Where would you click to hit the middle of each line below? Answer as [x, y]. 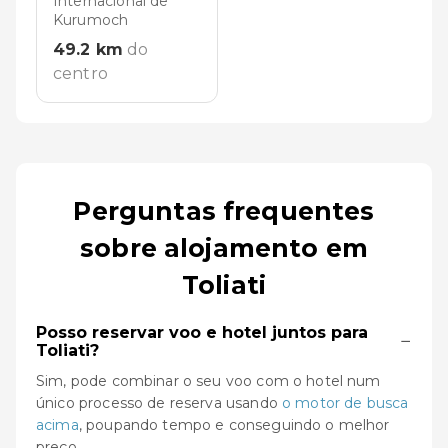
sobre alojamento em [224, 247]
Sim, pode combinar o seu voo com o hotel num [208, 380]
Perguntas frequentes [224, 210]
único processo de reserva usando [159, 402]
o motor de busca [345, 402]
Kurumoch [91, 19]
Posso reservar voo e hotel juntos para [202, 332]
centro [80, 73]
